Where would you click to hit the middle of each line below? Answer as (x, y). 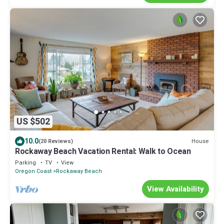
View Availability (175, 189)
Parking (25, 163)
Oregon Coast (33, 171)
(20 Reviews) (56, 141)
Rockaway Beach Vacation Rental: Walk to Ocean (103, 152)
